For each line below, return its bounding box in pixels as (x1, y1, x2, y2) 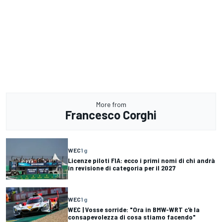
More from (96, 100, 126, 109)
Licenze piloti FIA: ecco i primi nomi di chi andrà (68, 156, 215, 165)
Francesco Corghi (65, 108, 157, 122)
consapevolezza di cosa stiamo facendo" (68, 212, 196, 221)
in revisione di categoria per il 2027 (68, 163, 176, 172)
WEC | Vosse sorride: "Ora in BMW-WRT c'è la (68, 205, 200, 214)
